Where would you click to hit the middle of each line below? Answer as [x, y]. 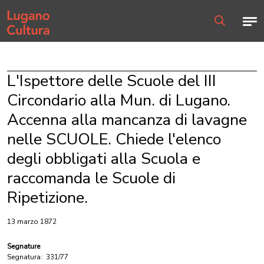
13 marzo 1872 [32, 222]
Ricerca [226, 31]
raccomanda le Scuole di [91, 178]
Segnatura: [25, 257]
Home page [26, 12]
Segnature [24, 246]
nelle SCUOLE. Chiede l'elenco [114, 139]
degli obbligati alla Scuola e [104, 159]
